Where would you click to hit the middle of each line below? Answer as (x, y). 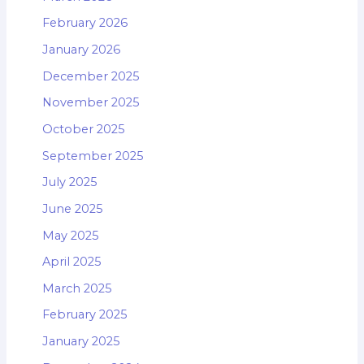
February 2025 (84, 315)
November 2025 (91, 103)
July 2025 (69, 182)
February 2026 (84, 23)
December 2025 (91, 76)
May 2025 (70, 235)
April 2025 (71, 262)
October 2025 (83, 129)
